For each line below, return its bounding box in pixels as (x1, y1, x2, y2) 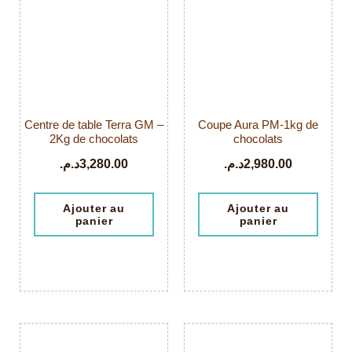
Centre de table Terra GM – (24, 117, 163, 131)
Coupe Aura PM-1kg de (198, 117, 318, 131)
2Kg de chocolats (49, 131, 138, 145)
